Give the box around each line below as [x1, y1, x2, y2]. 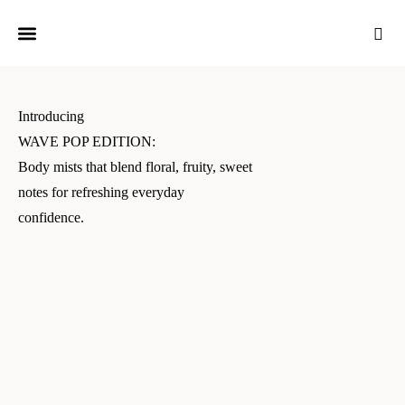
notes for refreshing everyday [18, 184, 184, 200]
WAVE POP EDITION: [18, 134, 155, 149]
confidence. [18, 210, 84, 225]
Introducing [18, 108, 84, 124]
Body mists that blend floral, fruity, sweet [18, 159, 252, 174]
